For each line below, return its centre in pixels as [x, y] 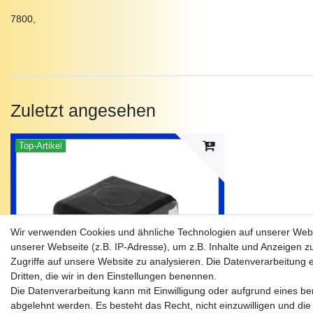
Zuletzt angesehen [83, 110]
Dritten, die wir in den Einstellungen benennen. [114, 276]
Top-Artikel [41, 146]
